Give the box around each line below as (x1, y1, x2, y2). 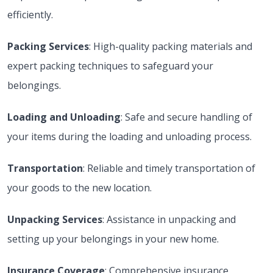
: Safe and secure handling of (121, 110, 252, 124)
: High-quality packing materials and (89, 40, 252, 53)
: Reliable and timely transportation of (83, 161, 255, 175)
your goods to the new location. (7, 181, 152, 194)
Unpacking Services (7, 213, 102, 226)
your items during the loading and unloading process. (7, 130, 252, 143)
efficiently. (7, 8, 53, 21)
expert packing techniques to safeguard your (7, 59, 213, 73)
